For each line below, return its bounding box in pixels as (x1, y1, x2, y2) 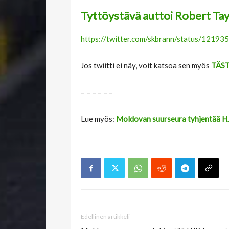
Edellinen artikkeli (81, 213, 130, 221)
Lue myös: (81, 114, 116, 124)
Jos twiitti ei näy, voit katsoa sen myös (81, 61, 211, 71)
